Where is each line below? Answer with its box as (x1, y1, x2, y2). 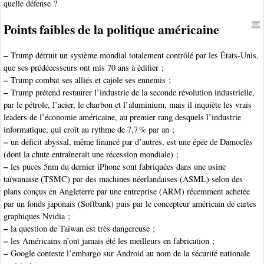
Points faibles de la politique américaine (4, 20, 219, 39)
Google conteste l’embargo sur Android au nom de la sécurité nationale (8, 247, 250, 259)
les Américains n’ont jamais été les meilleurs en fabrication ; (8, 235, 214, 247)
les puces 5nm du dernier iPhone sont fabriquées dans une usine (8, 161, 226, 173)
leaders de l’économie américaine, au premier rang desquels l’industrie (4, 111, 241, 123)
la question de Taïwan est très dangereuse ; (8, 223, 155, 235)
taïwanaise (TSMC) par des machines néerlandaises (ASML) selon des (4, 173, 243, 185)
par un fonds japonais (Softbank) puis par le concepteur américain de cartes (4, 198, 256, 210)
